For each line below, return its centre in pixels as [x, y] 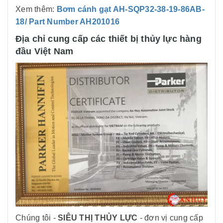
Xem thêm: [36, 9]
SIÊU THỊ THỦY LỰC [97, 218]
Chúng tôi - [36, 218]
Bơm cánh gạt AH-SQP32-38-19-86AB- [130, 9]
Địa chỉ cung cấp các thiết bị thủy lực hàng [109, 39]
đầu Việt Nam [45, 51]
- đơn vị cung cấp [170, 218]
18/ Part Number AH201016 [67, 21]
